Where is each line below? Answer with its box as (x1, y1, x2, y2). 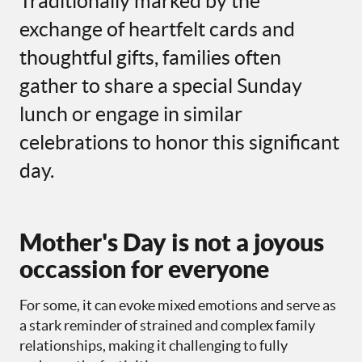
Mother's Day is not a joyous (19, 228, 324, 257)
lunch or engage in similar (19, 103, 242, 126)
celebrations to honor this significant (19, 131, 339, 154)
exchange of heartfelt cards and (19, 18, 295, 41)
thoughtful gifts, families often (19, 46, 281, 69)
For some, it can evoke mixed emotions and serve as (19, 297, 336, 314)
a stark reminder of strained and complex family (19, 317, 315, 335)
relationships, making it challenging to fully (19, 337, 288, 355)
